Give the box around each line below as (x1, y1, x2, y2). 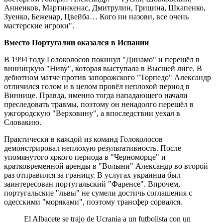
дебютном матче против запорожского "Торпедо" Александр (4, 73, 211, 82)
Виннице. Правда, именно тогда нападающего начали (4, 91, 188, 100)
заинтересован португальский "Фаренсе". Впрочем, (4, 180, 180, 189)
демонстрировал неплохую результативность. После (4, 144, 181, 153)
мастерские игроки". (4, 21, 74, 30)
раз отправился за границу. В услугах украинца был (4, 171, 181, 180)
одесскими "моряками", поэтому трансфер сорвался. (4, 198, 182, 207)
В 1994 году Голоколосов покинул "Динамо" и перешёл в (4, 55, 200, 64)
